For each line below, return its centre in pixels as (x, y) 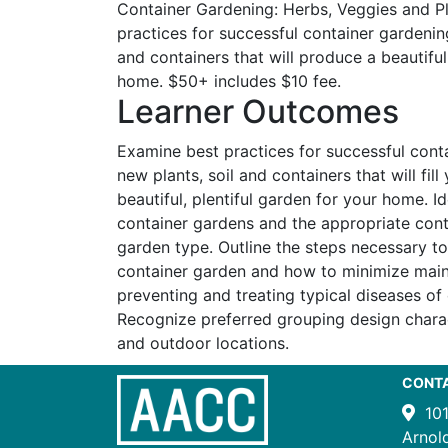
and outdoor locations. (203, 343)
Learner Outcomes (258, 111)
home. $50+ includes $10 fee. (229, 81)
